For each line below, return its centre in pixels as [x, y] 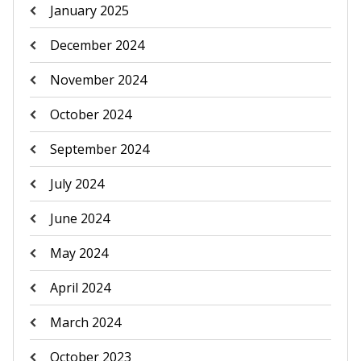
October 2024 [90, 114]
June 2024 [79, 218]
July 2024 [77, 184]
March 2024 [85, 322]
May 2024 [79, 253]
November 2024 [98, 80]
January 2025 [89, 10]
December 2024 [97, 45]
